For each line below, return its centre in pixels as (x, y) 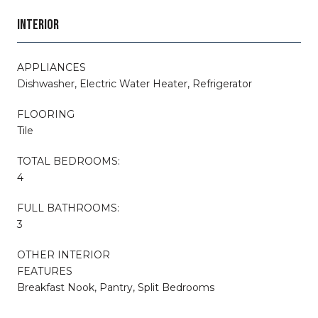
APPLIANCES (51, 67)
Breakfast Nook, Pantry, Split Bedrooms (116, 287)
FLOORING (46, 114)
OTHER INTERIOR (64, 254)
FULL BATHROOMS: (68, 208)
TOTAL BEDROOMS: (68, 161)
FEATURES (45, 271)
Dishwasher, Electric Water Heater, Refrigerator (135, 83)
